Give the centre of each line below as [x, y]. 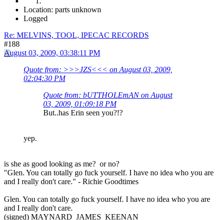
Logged [36, 19]
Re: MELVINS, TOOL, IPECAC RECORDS [76, 35]
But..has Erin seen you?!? [83, 113]
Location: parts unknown [62, 10]
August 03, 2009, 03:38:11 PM [52, 53]
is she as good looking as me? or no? [62, 164]
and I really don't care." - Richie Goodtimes [71, 182]
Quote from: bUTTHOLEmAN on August [108, 95]
